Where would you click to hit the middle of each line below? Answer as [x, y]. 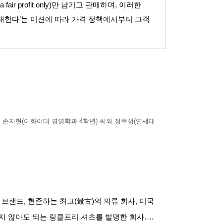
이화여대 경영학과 [51, 121]
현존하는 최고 [51, 201]
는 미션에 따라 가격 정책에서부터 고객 [85, 19]
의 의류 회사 [115, 201]
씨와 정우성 [117, 121]
